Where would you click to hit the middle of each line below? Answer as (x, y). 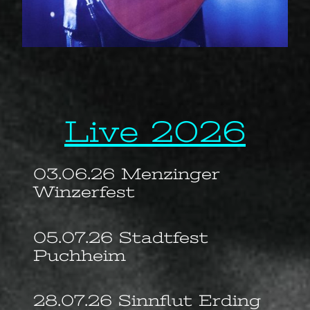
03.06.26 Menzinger (127, 174)
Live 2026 (155, 131)
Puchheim (80, 255)
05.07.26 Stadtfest (121, 237)
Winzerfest (84, 192)
